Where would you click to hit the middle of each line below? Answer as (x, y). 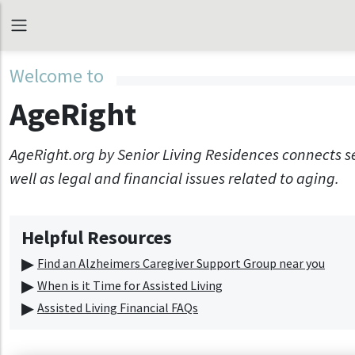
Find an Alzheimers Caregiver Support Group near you (181, 263)
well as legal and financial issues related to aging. (174, 178)
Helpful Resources (97, 237)
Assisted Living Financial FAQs (118, 307)
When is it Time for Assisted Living (130, 285)
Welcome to (57, 76)
